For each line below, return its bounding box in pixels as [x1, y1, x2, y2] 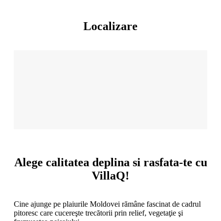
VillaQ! [92, 169, 129, 183]
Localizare [83, 19, 138, 33]
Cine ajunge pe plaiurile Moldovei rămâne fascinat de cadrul [14, 200, 201, 209]
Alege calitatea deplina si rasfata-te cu [14, 156, 207, 169]
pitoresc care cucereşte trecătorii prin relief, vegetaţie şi [14, 209, 183, 218]
